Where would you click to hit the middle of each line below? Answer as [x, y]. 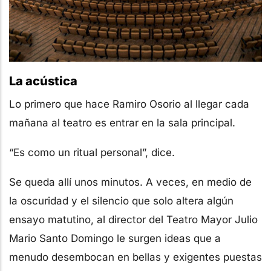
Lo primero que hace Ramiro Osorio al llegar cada [129, 104]
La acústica [43, 81]
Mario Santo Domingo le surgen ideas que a [115, 238]
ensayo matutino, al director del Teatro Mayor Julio [133, 219]
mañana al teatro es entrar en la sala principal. [122, 122]
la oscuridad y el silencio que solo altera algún [121, 201]
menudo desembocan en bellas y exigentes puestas [135, 257]
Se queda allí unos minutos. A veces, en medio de [130, 182]
